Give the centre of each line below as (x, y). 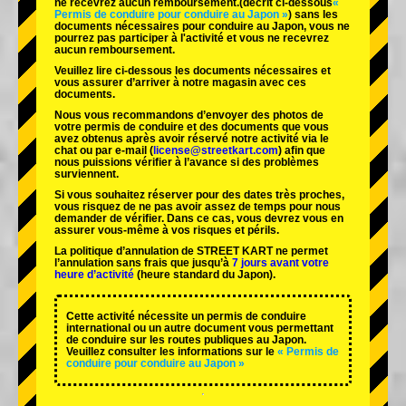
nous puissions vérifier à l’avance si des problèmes (187, 163)
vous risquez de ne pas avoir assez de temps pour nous (198, 207)
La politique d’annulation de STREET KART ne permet (191, 251)
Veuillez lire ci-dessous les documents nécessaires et (193, 71)
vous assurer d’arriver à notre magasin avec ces (180, 83)
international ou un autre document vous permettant (200, 329)
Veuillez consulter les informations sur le (170, 352)
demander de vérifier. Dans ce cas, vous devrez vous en (199, 219)
